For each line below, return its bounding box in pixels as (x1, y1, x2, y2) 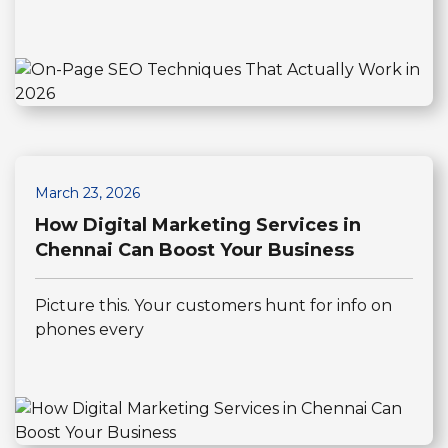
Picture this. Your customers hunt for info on (35, 296, 392, 316)
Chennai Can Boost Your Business (35, 239, 354, 262)
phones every (35, 320, 144, 340)
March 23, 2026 (35, 184, 140, 203)
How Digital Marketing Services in (35, 214, 361, 237)
